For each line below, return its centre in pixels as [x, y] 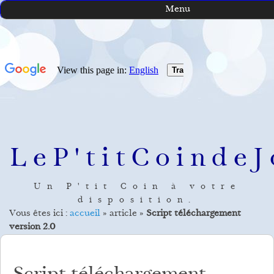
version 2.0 [32, 227]
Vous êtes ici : [39, 214]
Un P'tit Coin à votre [137, 187]
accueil [85, 214]
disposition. [137, 201]
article [123, 214]
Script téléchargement [194, 214]
